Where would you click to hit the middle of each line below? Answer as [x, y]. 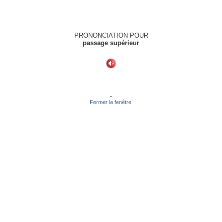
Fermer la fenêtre [111, 102]
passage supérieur [111, 43]
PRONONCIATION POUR [111, 35]
